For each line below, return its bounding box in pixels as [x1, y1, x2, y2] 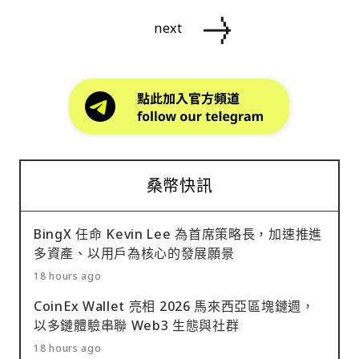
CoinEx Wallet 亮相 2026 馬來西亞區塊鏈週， [34, 296, 315, 315]
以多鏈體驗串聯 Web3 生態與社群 [34, 316, 240, 334]
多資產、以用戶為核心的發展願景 [34, 244, 239, 262]
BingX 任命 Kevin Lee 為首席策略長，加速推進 [34, 224, 322, 243]
